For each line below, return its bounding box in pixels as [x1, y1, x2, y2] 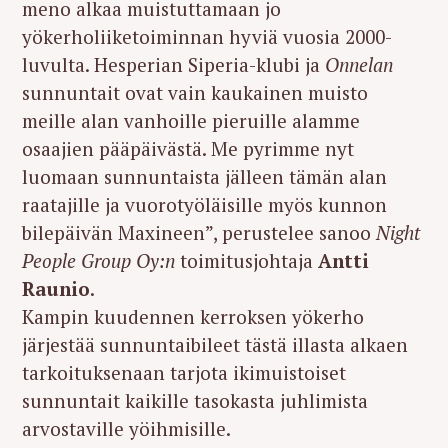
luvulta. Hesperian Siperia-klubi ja [22, 51, 325, 77]
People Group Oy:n [22, 247, 175, 273]
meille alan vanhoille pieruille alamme [22, 107, 360, 133]
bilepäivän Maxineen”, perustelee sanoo [22, 219, 376, 245]
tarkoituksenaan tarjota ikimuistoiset [22, 359, 346, 385]
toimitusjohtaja [175, 247, 318, 273]
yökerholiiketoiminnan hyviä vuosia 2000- [22, 23, 392, 49]
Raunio [22, 275, 90, 301]
